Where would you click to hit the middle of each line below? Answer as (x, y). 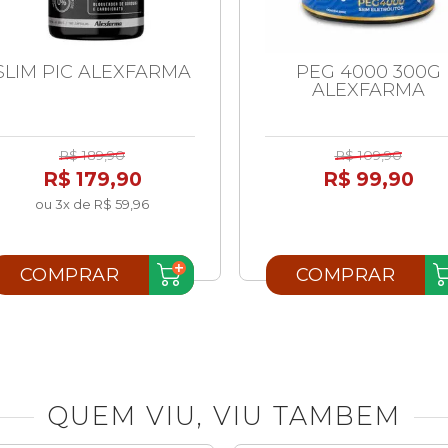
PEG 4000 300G (368, 71)
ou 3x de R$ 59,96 (92, 204)
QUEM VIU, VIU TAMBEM (224, 415)
